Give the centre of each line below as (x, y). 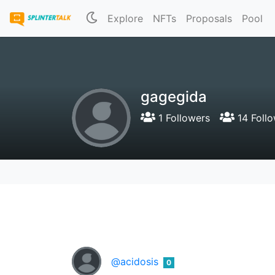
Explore (126, 18)
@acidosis (135, 261)
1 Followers (183, 118)
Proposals (209, 18)
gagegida (174, 97)
